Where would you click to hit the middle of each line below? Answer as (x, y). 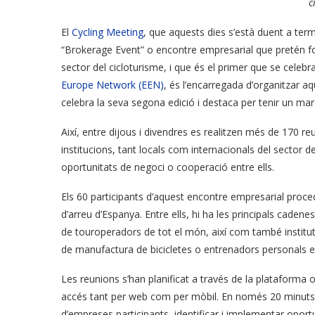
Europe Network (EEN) (112, 85)
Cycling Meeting (108, 32)
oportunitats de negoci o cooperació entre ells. (168, 167)
